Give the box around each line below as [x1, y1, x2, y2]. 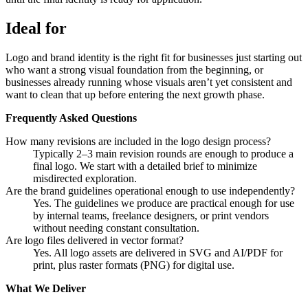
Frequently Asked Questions [5, 111, 137, 124]
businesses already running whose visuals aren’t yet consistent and [5, 76, 292, 88]
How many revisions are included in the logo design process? [5, 135, 271, 147]
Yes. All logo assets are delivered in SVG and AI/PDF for [33, 246, 283, 258]
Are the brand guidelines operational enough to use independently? [5, 184, 295, 197]
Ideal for [5, 19, 67, 37]
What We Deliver [5, 282, 86, 294]
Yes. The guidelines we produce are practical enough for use [33, 197, 294, 209]
